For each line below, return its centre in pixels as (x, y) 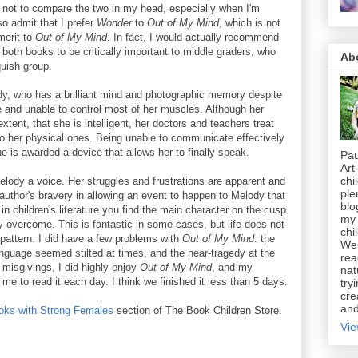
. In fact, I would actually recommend (193, 37)
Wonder (114, 23)
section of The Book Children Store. (198, 310)
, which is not (250, 23)
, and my (232, 267)
